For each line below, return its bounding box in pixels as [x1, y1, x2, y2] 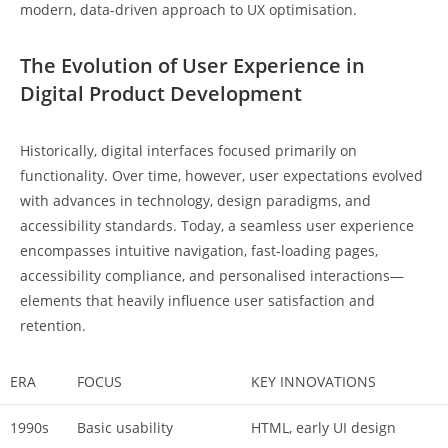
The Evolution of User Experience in [20, 52, 365, 80]
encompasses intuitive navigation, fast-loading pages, [20, 241, 378, 261]
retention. [20, 316, 86, 336]
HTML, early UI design [251, 418, 396, 438]
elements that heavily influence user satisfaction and [20, 291, 375, 311]
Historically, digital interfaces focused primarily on [20, 141, 357, 161]
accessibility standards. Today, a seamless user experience [20, 216, 414, 236]
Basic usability [77, 418, 173, 438]
